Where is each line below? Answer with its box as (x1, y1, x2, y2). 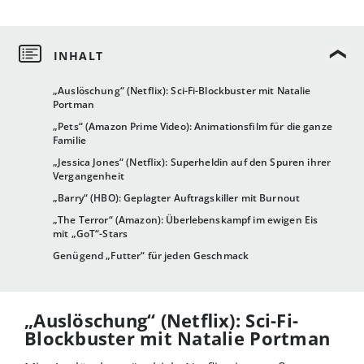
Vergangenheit (53, 169, 124, 184)
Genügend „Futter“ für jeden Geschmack (53, 249, 249, 263)
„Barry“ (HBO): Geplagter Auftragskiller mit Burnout (53, 191, 301, 206)
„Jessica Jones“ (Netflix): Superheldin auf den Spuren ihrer (53, 155, 331, 170)
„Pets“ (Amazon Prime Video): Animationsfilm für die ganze (53, 119, 332, 134)
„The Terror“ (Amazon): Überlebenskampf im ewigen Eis (53, 213, 318, 227)
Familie (53, 133, 86, 148)
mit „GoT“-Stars (53, 227, 128, 241)
